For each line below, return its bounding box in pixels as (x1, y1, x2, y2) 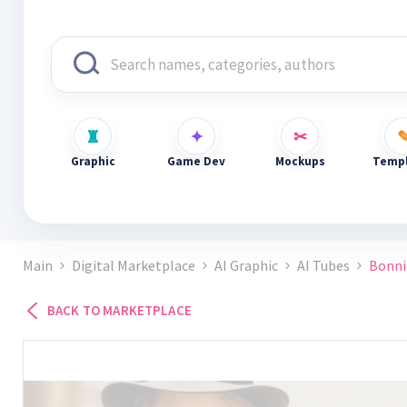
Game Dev (167, 154, 225, 169)
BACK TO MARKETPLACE (47, 302, 192, 319)
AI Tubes (297, 256, 350, 274)
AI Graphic (214, 256, 278, 274)
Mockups (274, 154, 325, 169)
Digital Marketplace (72, 256, 195, 274)
